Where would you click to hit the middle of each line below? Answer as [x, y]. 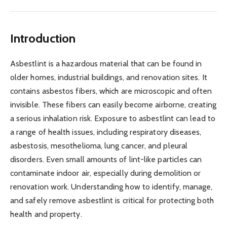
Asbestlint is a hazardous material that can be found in [106, 64]
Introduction [43, 39]
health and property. [46, 214]
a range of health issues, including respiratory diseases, [106, 132]
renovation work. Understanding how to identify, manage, [111, 187]
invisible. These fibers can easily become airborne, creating [113, 105]
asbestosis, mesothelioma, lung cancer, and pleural [99, 146]
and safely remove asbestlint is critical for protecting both [112, 201]
